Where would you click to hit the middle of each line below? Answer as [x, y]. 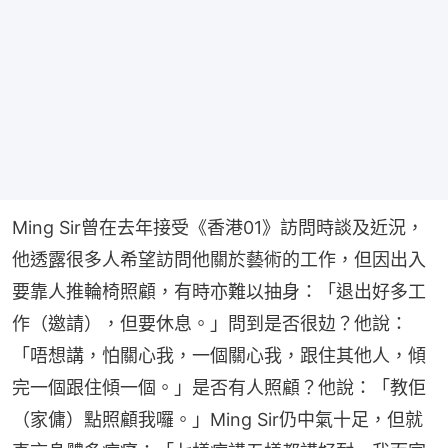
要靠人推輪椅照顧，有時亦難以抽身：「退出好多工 [219, 291]
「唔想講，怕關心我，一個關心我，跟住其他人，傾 [219, 355]
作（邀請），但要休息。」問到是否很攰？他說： [210, 323]
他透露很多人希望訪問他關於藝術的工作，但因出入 [219, 259]
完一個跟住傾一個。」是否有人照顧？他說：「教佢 [219, 387]
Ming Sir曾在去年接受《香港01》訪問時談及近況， [218, 227]
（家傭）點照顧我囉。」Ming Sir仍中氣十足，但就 [217, 419]
